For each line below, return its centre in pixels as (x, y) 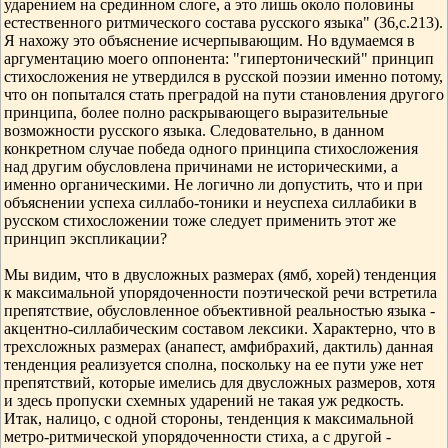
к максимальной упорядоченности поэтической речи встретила (220, 292)
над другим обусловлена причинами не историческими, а (201, 166)
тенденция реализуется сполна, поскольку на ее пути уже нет (213, 364)
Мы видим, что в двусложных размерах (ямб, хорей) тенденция (220, 274)
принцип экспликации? (85, 238)
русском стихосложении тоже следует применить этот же (200, 220)
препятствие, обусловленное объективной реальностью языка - (219, 310)
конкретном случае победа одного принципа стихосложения (211, 148)
